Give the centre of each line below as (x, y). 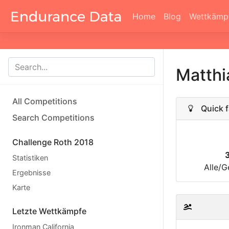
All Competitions (45, 101)
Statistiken (30, 158)
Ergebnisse (31, 173)
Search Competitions (53, 118)
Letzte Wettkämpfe (49, 211)
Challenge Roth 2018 (53, 142)
